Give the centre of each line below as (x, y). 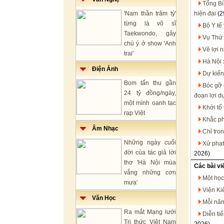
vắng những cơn (150, 172)
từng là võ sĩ (150, 23)
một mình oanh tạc (150, 103)
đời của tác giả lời (150, 152)
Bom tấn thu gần (150, 83)
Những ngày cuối (150, 142)
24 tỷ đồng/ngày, (150, 93)
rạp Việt (134, 113)
